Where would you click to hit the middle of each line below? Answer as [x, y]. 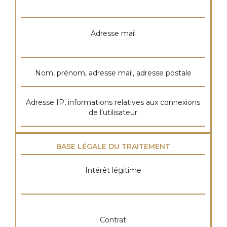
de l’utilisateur [113, 112]
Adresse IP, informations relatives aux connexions [113, 102]
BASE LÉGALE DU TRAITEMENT [113, 146]
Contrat [113, 220]
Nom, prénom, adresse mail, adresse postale [113, 73]
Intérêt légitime [113, 170]
